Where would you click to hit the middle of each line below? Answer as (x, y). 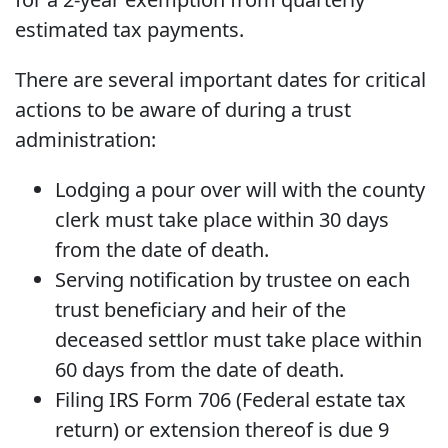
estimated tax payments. (129, 29)
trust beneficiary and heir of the (200, 309)
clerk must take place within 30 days (222, 219)
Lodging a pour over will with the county (240, 189)
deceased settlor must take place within (238, 339)
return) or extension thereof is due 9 (222, 429)
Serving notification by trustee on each (232, 279)
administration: (85, 139)
